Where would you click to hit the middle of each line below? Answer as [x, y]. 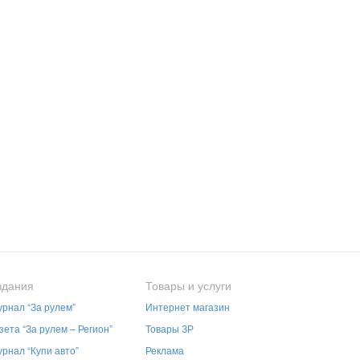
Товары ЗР [170, 328]
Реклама [165, 350]
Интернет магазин [188, 306]
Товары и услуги [188, 285]
